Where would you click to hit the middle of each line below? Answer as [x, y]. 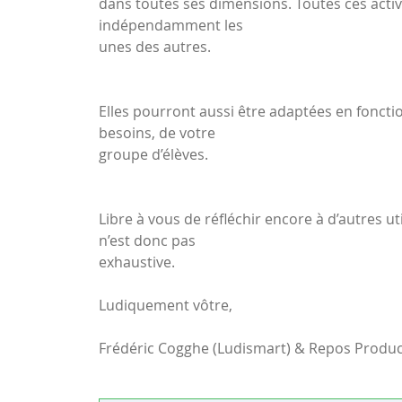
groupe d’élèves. [154, 154]
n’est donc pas [148, 240]
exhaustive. [137, 262]
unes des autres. [155, 47]
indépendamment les [171, 25]
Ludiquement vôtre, [166, 305]
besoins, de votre [157, 133]
